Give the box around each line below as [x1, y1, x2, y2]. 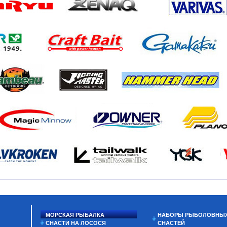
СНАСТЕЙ [158, 220, 185, 226]
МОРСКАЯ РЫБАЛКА [46, 212, 104, 218]
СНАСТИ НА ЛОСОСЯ [46, 220, 106, 226]
